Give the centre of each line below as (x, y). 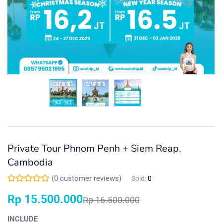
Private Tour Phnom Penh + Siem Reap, (94, 148)
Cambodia (30, 162)
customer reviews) (90, 178)
